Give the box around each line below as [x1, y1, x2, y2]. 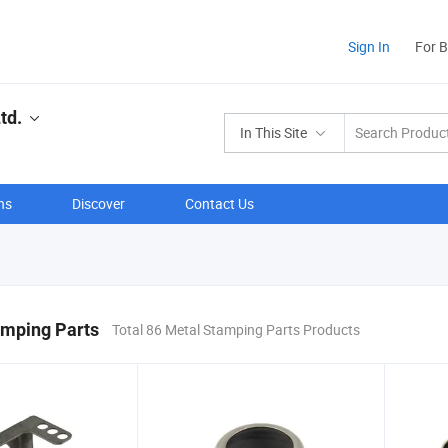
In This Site [240, 123, 307, 142]
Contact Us [185, 194, 254, 213]
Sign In [348, 37, 390, 56]
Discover [72, 194, 125, 213]
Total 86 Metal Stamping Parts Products [112, 320, 360, 339]
